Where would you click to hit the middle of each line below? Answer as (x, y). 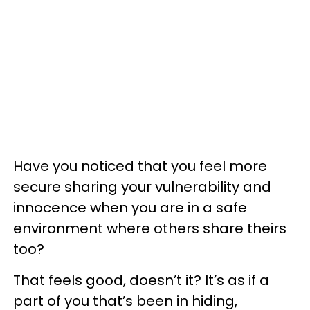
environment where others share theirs (150, 228)
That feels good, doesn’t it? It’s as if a (141, 280)
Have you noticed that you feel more (140, 166)
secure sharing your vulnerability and (142, 187)
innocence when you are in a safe (130, 208)
